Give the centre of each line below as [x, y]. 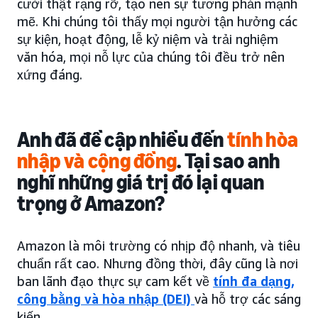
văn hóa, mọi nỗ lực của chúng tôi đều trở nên [151, 56]
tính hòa [261, 139]
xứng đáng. [50, 74]
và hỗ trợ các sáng [248, 298]
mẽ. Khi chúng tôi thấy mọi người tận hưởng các [157, 21]
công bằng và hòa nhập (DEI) [106, 298]
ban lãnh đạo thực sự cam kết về [115, 281]
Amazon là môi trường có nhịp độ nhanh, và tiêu [159, 245]
